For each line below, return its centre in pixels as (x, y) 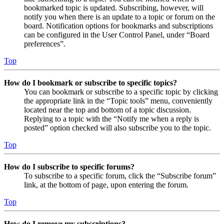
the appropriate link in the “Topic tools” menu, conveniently (118, 100)
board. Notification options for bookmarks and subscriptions (118, 25)
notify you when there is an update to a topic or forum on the (119, 16)
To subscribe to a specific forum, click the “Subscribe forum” (120, 175)
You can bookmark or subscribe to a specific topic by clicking (121, 91)
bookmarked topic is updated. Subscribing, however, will (114, 7)
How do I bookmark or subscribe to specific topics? (90, 82)
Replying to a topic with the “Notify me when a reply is (111, 118)
